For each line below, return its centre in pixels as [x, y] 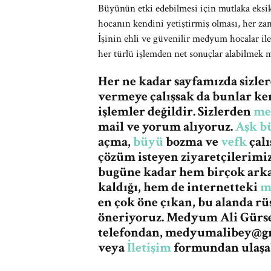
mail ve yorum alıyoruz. [167, 127]
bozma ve [192, 142]
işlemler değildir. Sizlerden [176, 112]
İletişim [149, 248]
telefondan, [132, 233]
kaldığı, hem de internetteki [179, 187]
